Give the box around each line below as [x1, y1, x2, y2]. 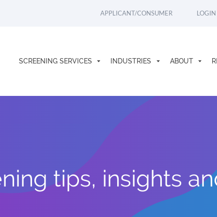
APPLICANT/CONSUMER [100, 9, 172, 17]
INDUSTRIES [110, 57, 154, 65]
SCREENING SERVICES [18, 57, 94, 65]
